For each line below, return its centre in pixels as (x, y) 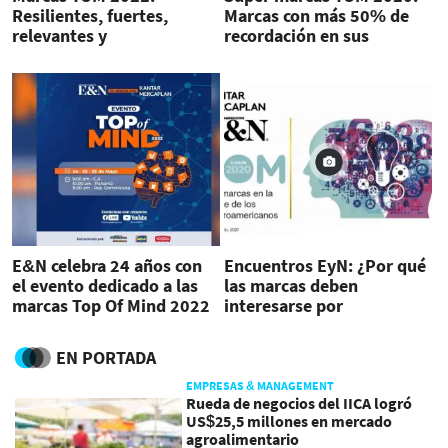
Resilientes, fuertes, (90, 16)
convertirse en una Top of (322, 325)
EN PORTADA (106, 358)
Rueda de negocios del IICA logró (299, 403)
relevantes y (59, 36)
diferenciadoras (72, 56)
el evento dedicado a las (105, 285)
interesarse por (283, 305)
